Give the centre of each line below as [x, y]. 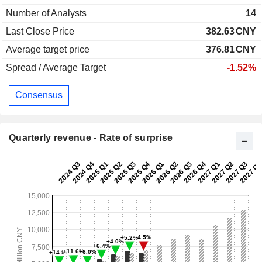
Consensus [39, 95]
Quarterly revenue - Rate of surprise [91, 137]
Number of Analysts [46, 13]
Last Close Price [40, 31]
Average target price [48, 49]
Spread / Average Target [56, 67]
